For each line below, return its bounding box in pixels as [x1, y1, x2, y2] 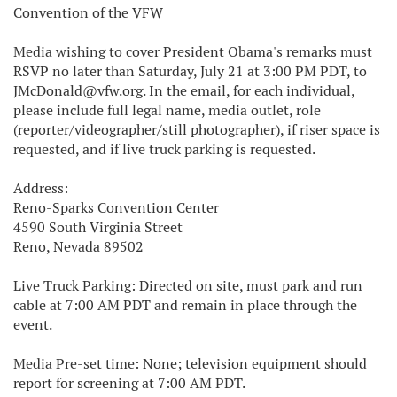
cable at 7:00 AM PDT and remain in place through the [13, 296, 357, 315]
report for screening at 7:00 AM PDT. [13, 374, 245, 393]
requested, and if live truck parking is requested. [13, 140, 315, 159]
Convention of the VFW [13, 4, 163, 22]
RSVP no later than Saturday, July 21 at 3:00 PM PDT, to [13, 62, 367, 81]
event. [13, 315, 52, 334]
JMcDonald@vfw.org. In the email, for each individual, [13, 82, 354, 100]
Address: [13, 179, 68, 198]
